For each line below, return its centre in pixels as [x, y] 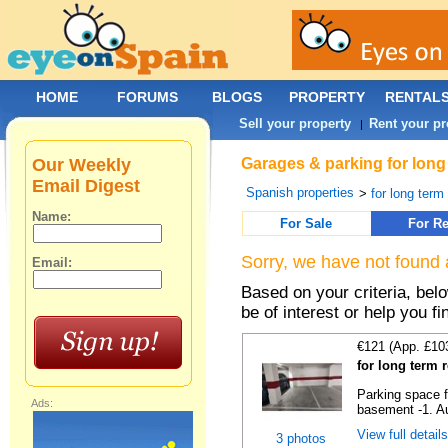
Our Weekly [82, 165]
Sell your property [295, 123]
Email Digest [86, 186]
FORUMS [147, 97]
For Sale [306, 223]
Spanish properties [300, 192]
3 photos [301, 438]
